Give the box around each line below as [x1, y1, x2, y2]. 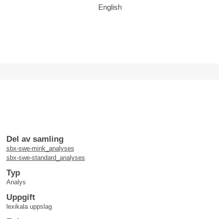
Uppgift [6, 193, 35, 202]
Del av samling [6, 134, 64, 144]
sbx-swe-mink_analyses [6, 145, 74, 152]
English [98, 3, 122, 11]
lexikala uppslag [6, 203, 52, 210]
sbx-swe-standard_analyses [6, 154, 85, 161]
